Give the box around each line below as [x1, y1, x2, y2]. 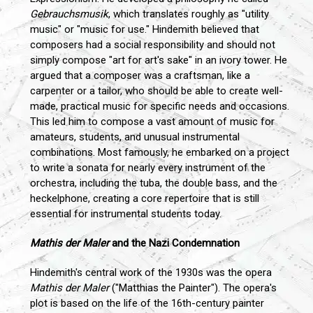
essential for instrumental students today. [30, 208, 221, 221]
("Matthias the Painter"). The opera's [109, 282, 277, 295]
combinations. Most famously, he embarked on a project [30, 146, 289, 159]
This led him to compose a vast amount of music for [30, 115, 275, 129]
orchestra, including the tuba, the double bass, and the [30, 177, 277, 190]
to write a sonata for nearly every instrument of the [30, 161, 265, 175]
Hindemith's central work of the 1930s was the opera [30, 266, 272, 279]
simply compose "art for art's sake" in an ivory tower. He [30, 54, 287, 67]
